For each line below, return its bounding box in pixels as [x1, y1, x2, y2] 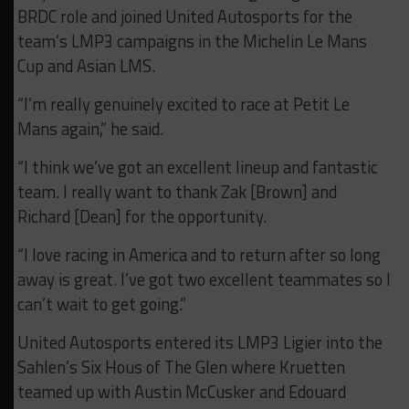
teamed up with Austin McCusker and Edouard [16, 379, 346, 405]
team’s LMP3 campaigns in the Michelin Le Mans [16, 28, 367, 55]
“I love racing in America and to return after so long [16, 242, 381, 268]
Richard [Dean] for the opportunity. [16, 204, 267, 230]
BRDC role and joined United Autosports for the [16, 4, 352, 30]
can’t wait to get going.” [16, 291, 186, 318]
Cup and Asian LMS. [16, 53, 155, 79]
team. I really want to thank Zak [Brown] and [16, 179, 337, 205]
